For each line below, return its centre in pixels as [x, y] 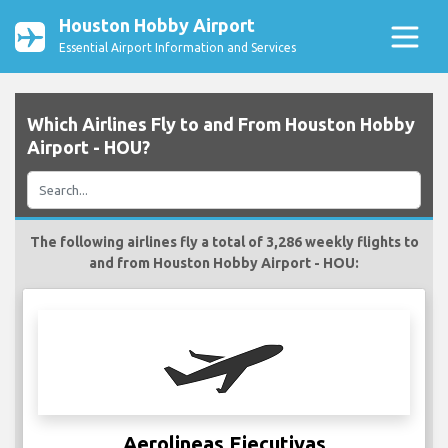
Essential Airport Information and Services [177, 47]
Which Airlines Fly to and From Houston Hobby [221, 124]
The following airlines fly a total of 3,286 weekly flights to [224, 242]
